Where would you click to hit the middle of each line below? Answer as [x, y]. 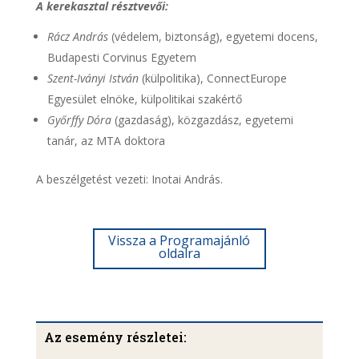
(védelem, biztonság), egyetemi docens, [213, 36]
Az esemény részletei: [115, 337]
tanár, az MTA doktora [106, 141]
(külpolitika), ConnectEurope [212, 78]
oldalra [179, 253]
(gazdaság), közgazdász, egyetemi [202, 120]
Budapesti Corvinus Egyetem [121, 57]
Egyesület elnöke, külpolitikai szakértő [144, 99]
